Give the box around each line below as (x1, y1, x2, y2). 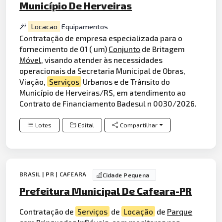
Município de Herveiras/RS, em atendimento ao (19, 88, 186, 98)
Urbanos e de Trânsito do (81, 77, 170, 87)
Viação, (19, 77, 48, 87)
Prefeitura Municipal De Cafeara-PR (19, 185, 192, 197)
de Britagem (140, 44, 185, 54)
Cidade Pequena (102, 171, 150, 179)
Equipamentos (59, 22, 108, 31)
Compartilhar (120, 121, 158, 129)
